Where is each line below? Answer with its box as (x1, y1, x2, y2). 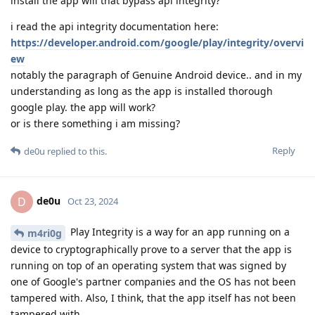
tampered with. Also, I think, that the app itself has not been (11, 290, 296, 304)
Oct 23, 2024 (67, 194, 118, 207)
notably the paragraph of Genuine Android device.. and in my (11, 67, 302, 82)
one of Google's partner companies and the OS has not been (11, 274, 296, 288)
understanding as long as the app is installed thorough (11, 84, 273, 98)
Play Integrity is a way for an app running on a (67, 224, 290, 238)
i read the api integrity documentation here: (11, 19, 219, 33)
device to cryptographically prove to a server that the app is (11, 242, 292, 256)
